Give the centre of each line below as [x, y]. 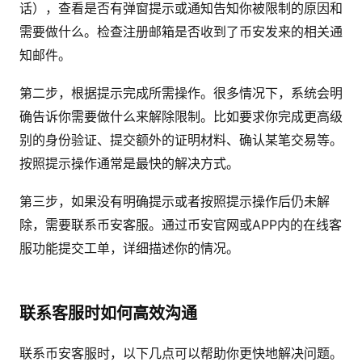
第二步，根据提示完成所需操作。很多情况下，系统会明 [181, 93]
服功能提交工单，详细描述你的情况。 [129, 248]
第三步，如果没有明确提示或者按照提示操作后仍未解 [175, 201]
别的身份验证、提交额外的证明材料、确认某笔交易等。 [181, 140]
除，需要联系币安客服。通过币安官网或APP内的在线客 [181, 225]
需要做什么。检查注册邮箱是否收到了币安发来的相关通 [181, 32]
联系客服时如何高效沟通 [108, 314]
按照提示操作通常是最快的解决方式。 [129, 163]
